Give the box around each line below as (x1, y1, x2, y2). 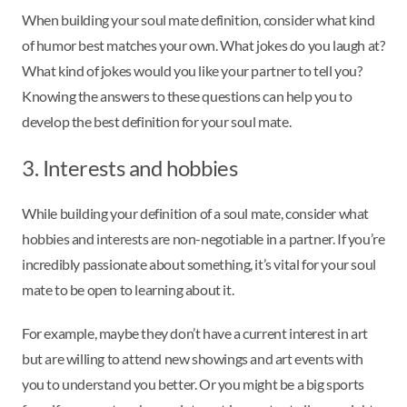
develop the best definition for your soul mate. (22, 112, 292, 130)
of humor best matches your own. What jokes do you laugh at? (22, 35, 385, 54)
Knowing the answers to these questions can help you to (22, 86, 352, 104)
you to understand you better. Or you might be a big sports (22, 374, 364, 392)
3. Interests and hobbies (22, 154, 238, 181)
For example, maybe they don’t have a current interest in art (22, 323, 369, 342)
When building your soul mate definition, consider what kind (22, 10, 375, 28)
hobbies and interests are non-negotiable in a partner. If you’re (22, 229, 385, 247)
